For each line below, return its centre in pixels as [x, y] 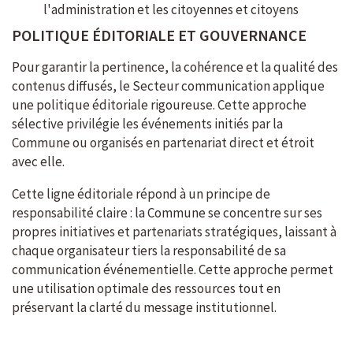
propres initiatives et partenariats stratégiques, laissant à [174, 232]
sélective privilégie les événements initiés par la [147, 124]
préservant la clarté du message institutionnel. [144, 308]
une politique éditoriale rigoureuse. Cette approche [159, 105]
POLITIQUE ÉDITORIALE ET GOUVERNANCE [159, 35]
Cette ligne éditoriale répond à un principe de [141, 194]
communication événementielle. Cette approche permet [173, 270]
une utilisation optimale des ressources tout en [146, 289]
